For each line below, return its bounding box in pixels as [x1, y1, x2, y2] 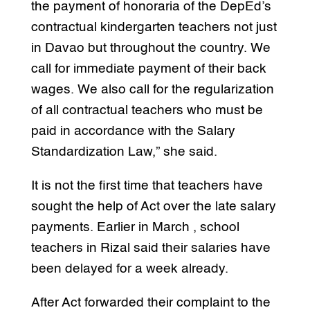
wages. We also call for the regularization [30, 82, 274, 96]
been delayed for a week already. [30, 262, 228, 275]
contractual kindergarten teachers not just [30, 20, 277, 34]
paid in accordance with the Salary [30, 124, 235, 138]
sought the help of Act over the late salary [30, 199, 276, 213]
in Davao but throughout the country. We [30, 41, 271, 55]
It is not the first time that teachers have [30, 179, 263, 192]
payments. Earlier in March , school [30, 220, 239, 234]
